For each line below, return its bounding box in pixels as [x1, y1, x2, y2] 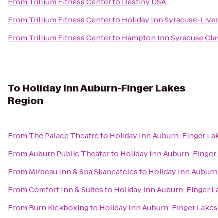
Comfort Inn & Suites [29, 184, 103, 195]
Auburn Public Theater [29, 148, 109, 159]
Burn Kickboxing [29, 202, 89, 213]
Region [8, 94, 43, 108]
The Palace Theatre [29, 130, 99, 141]
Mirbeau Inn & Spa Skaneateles [29, 166, 138, 177]
